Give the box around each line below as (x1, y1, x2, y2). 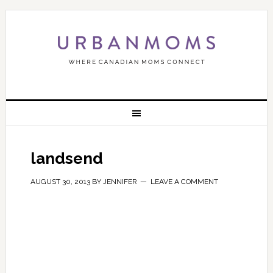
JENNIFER (102, 177, 137, 186)
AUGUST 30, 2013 (30, 177, 90, 186)
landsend (30, 149, 103, 168)
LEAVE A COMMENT (150, 177, 218, 186)
